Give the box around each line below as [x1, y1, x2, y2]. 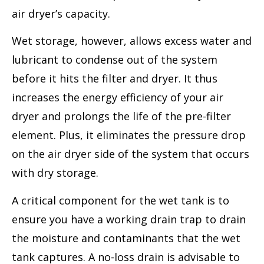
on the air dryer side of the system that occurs [12, 147, 249, 161]
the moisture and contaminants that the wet [12, 230, 240, 245]
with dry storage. [12, 166, 98, 180]
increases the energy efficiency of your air [12, 90, 223, 105]
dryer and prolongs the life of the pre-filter [12, 109, 231, 124]
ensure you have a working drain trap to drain [12, 212, 246, 226]
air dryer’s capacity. [12, 6, 110, 21]
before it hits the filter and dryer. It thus [12, 71, 217, 86]
